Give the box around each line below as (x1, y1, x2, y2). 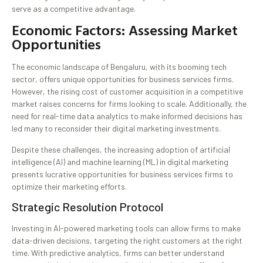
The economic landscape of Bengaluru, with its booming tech (12, 62, 227, 72)
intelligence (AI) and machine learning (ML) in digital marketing (12, 156, 228, 167)
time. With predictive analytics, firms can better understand (12, 247, 224, 258)
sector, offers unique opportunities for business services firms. (12, 74, 234, 85)
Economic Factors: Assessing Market (12, 19, 238, 41)
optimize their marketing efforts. (12, 181, 127, 191)
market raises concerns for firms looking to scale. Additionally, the (12, 99, 247, 109)
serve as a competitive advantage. (12, 3, 136, 14)
